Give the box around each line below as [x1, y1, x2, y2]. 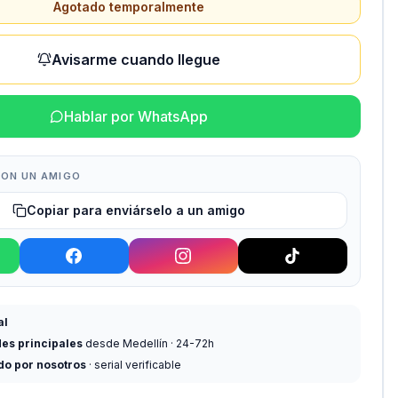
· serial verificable [86, 358, 182, 372]
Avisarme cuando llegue [51, 51, 220, 69]
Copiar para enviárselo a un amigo [26, 203, 245, 219]
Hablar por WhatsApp [63, 107, 208, 126]
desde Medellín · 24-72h [83, 337, 215, 351]
